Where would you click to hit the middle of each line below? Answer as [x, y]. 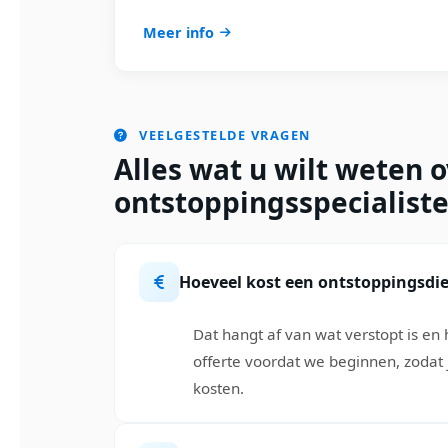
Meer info [178, 32]
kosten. [218, 387]
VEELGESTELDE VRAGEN [222, 135]
